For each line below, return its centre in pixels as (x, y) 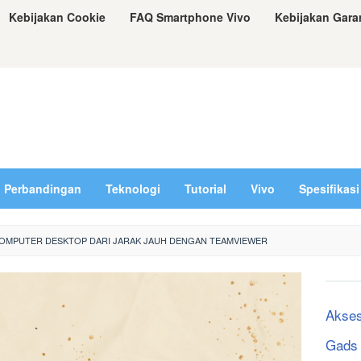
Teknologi (133, 189)
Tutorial (205, 189)
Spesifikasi (329, 189)
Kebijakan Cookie (57, 17)
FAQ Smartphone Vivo (190, 17)
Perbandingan (43, 189)
